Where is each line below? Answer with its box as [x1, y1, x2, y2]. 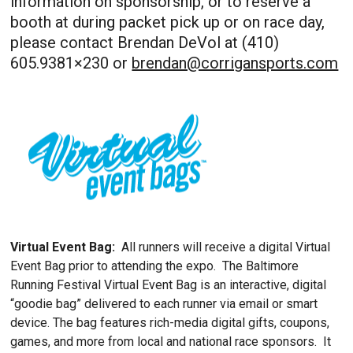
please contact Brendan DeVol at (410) [10, 32, 280, 52]
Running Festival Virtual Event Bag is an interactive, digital [10, 277, 327, 292]
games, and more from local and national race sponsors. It [10, 333, 332, 349]
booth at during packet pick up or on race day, [10, 12, 325, 32]
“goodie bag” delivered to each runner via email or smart [10, 295, 318, 311]
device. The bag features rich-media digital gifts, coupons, [10, 314, 330, 330]
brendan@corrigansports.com [132, 53, 339, 72]
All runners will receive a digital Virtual [115, 239, 331, 255]
